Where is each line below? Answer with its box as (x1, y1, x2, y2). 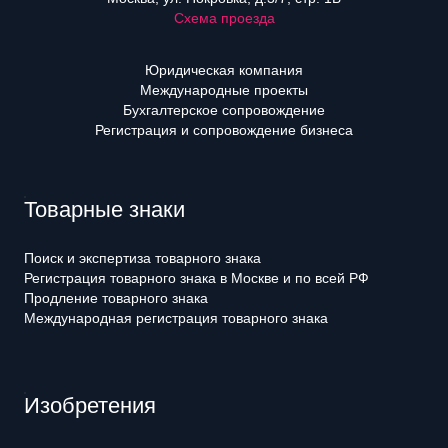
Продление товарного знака (24, 290, 208, 306)
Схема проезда (173, 10, 275, 26)
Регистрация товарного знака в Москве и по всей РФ (24, 270, 369, 286)
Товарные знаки (24, 197, 185, 222)
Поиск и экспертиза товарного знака (24, 250, 261, 266)
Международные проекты (140, 82, 308, 98)
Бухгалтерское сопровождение (123, 102, 325, 118)
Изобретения (24, 393, 156, 418)
